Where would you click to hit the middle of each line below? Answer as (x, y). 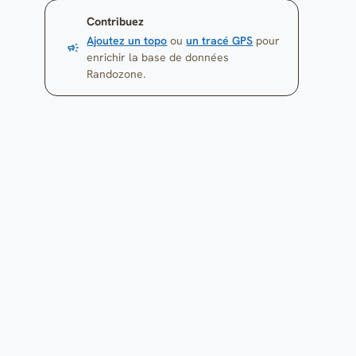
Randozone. (116, 74)
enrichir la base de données (158, 57)
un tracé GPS (220, 40)
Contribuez (116, 21)
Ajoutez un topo (127, 40)
